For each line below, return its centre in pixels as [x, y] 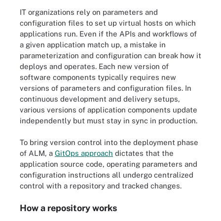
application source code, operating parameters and [109, 164]
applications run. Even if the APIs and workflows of [108, 34]
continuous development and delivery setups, [100, 99]
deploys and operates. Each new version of [94, 66]
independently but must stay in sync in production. [109, 120]
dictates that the [143, 153]
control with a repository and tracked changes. [101, 186]
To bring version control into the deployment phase [109, 142]
